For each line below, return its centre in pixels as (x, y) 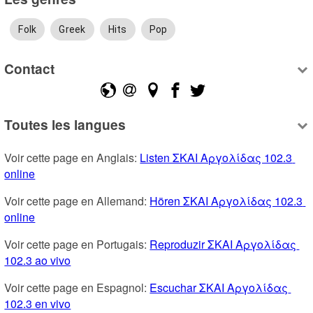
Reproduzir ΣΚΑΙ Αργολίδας (223, 244)
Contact (30, 69)
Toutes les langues (65, 124)
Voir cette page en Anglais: (72, 157)
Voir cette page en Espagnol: (77, 287)
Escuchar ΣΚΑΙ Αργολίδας (219, 287)
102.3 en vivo (38, 303)
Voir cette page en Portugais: (77, 244)
